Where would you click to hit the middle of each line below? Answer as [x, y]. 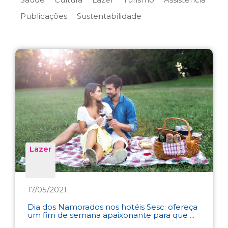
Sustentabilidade [109, 16]
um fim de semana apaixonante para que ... [111, 215]
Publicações [44, 16]
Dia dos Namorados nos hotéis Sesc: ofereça [112, 207]
